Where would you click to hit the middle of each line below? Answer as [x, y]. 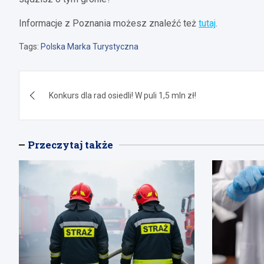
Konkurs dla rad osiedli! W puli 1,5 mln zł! [123, 95]
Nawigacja [66, 82]
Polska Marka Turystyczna [90, 46]
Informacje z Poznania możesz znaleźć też [109, 23]
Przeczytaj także [70, 144]
